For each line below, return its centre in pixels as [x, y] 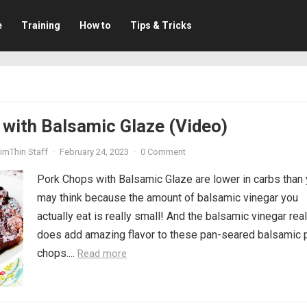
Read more [102, 254]
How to [95, 25]
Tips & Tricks [161, 25]
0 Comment [163, 152]
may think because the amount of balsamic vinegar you [168, 198]
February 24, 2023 [94, 152]
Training [40, 25]
